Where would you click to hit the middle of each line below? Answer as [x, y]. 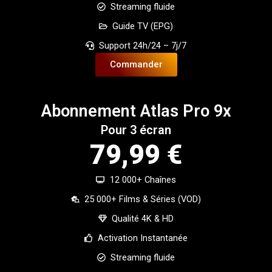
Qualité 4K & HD [143, 219]
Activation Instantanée [143, 238]
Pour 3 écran [136, 130]
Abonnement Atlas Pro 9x [136, 111]
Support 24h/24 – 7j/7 [143, 46]
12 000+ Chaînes [143, 180]
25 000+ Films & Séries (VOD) [143, 199]
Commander [136, 65]
